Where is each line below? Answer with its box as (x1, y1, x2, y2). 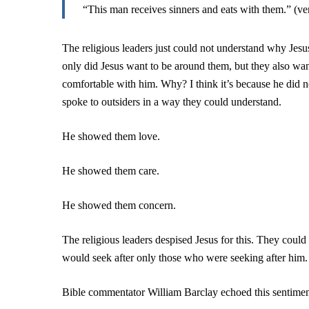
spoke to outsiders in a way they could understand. (62, 96, 281, 108)
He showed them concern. (62, 199, 176, 211)
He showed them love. (62, 130, 160, 142)
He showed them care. (62, 165, 159, 177)
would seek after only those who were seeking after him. (62, 252, 308, 263)
